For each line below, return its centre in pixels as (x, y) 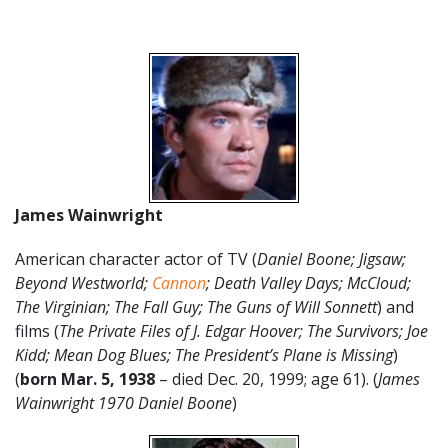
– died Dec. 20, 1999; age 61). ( (266, 378)
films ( (37, 330)
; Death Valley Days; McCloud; (308, 282)
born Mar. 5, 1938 (87, 378)
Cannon (179, 282)
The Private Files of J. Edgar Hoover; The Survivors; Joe (243, 330)
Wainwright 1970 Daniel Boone (123, 402)
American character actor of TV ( (136, 258)
